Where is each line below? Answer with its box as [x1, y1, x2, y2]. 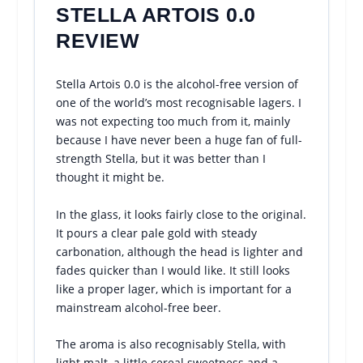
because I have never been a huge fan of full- [56, 132, 303, 148]
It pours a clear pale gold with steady [56, 224, 258, 241]
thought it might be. [56, 169, 165, 186]
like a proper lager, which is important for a [56, 280, 293, 297]
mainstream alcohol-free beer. [56, 299, 222, 315]
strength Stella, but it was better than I [56, 151, 267, 167]
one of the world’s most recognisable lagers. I [56, 95, 302, 111]
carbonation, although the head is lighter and [56, 243, 304, 259]
